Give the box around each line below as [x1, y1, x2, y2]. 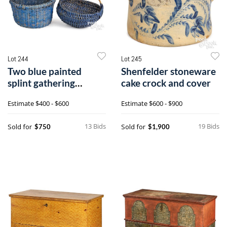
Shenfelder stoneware [121, 65, 216, 77]
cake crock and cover [121, 77, 211, 89]
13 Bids [85, 121, 106, 131]
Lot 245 [121, 54, 142, 63]
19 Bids [198, 121, 219, 131]
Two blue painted [8, 65, 82, 77]
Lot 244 [8, 54, 28, 63]
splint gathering [8, 77, 75, 89]
